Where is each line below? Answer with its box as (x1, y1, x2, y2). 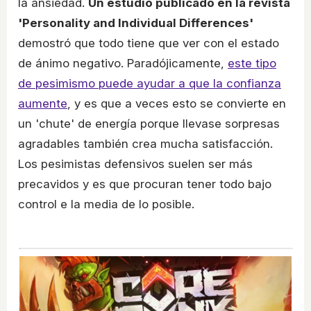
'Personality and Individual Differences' (18, 16, 253, 31)
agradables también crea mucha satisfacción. (18, 137, 273, 151)
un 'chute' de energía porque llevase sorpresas (18, 117, 280, 131)
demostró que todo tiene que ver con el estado (18, 36, 279, 51)
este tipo (228, 56, 276, 71)
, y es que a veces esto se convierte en (67, 96, 286, 111)
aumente (18, 96, 67, 111)
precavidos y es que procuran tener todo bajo (18, 177, 271, 192)
